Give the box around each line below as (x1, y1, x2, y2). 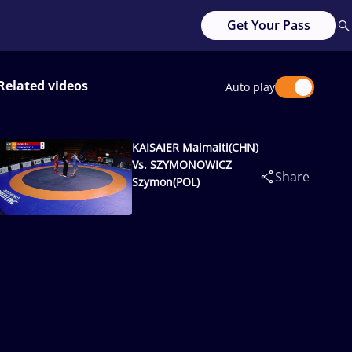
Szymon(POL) (132, 174, 200, 189)
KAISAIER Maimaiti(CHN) (132, 140, 259, 155)
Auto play (225, 79, 275, 94)
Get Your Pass (227, 16, 310, 34)
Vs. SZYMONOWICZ (132, 157, 233, 172)
